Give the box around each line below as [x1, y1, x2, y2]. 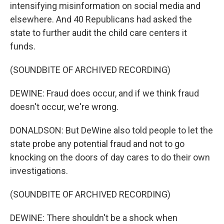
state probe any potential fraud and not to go [10, 138, 184, 149]
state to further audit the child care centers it [10, 27, 187, 38]
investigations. [10, 165, 68, 176]
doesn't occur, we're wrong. [10, 101, 118, 112]
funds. [10, 41, 35, 51]
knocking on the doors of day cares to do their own [10, 152, 210, 162]
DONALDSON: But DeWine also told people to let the [10, 125, 213, 135]
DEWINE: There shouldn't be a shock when [10, 212, 177, 223]
